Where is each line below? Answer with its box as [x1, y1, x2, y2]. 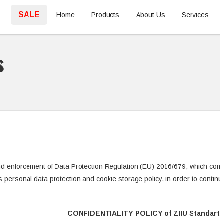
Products [91, 11, 119, 19]
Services [182, 11, 209, 19]
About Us [136, 11, 165, 19]
